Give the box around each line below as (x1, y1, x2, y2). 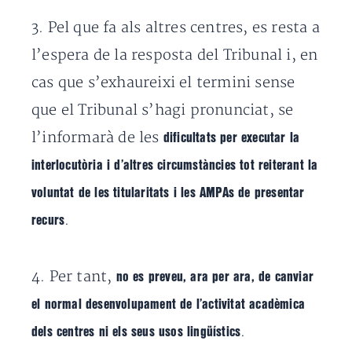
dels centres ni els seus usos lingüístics (31, 326, 241, 338)
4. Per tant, (31, 268, 116, 286)
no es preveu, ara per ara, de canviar (115, 271, 314, 283)
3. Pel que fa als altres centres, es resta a (31, 19, 320, 37)
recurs (31, 214, 65, 226)
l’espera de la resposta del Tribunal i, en (31, 46, 318, 64)
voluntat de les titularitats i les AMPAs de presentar (31, 187, 305, 199)
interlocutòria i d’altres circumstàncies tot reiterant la (31, 159, 318, 171)
